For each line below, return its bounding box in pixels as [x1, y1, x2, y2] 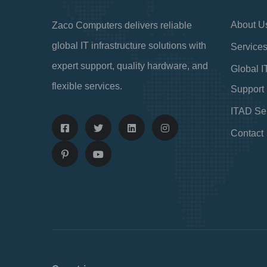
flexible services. [52, 80, 122, 91]
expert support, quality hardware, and [52, 60, 208, 71]
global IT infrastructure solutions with [52, 40, 206, 51]
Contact [231, 128, 263, 138]
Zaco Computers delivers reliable [52, 20, 192, 30]
